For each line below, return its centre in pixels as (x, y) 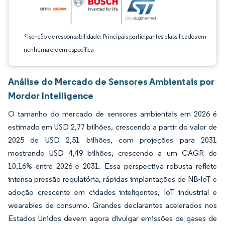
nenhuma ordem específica (59, 49)
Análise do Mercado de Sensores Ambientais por (111, 81)
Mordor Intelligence (51, 95)
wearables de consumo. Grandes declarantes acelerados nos (113, 205)
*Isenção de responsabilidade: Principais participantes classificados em (115, 36)
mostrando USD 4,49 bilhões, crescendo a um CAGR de (113, 153)
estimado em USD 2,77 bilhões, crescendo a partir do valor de (113, 127)
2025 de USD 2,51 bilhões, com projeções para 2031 (113, 140)
